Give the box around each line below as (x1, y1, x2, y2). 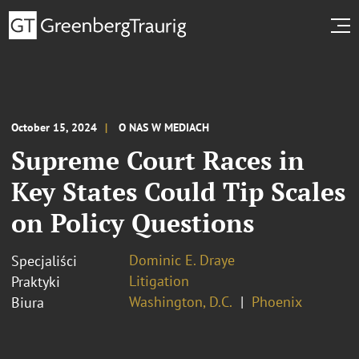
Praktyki (11, 272, 60, 291)
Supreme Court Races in (11, 143, 305, 177)
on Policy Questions (11, 205, 254, 240)
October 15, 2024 (11, 119, 97, 135)
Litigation (129, 271, 189, 290)
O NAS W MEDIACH (119, 119, 209, 135)
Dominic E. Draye (129, 250, 235, 269)
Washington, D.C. (129, 292, 232, 311)
